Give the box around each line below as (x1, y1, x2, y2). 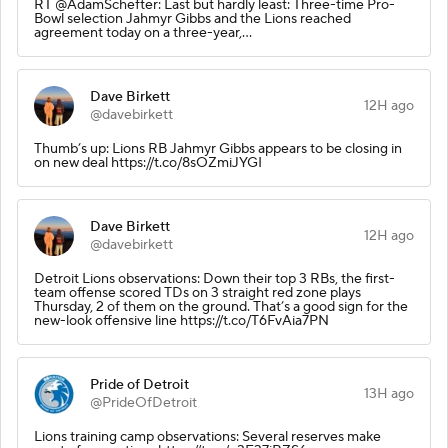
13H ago (364, 384, 414, 403)
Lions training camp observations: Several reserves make (34, 427, 381, 446)
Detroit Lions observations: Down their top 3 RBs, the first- (34, 269, 395, 288)
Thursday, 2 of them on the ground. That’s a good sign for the (34, 297, 408, 316)
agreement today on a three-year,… (34, 23, 252, 42)
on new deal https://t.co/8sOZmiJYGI (34, 153, 262, 172)
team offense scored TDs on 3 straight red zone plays (34, 283, 361, 302)
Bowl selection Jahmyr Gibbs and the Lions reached (34, 9, 351, 28)
